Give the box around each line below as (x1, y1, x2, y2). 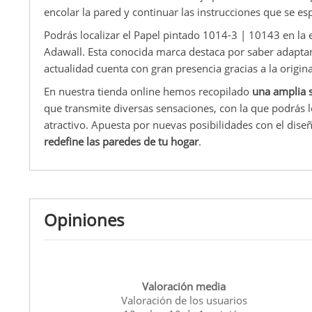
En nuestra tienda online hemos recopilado (44, 84, 252, 98)
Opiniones (44, 208, 124, 232)
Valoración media (142, 279, 226, 294)
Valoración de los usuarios (120, 293, 247, 308)
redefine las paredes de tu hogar (44, 134, 198, 148)
